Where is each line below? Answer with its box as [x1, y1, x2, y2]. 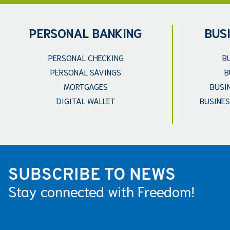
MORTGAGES [64, 81, 108, 91]
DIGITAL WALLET [56, 95, 116, 106]
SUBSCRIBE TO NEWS [8, 167, 176, 184]
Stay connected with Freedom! [8, 181, 195, 200]
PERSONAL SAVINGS [50, 66, 122, 77]
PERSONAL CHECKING [48, 52, 124, 63]
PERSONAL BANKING [29, 24, 143, 41]
